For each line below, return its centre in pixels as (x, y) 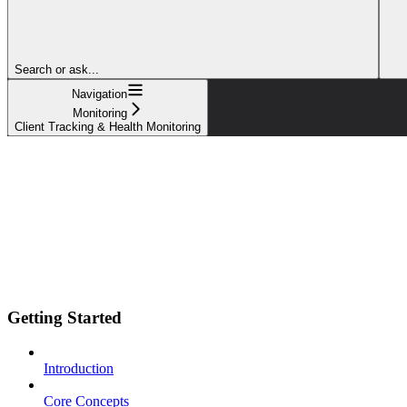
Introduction (79, 369)
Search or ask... (57, 69)
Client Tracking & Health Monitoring (108, 126)
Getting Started (65, 317)
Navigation (99, 94)
